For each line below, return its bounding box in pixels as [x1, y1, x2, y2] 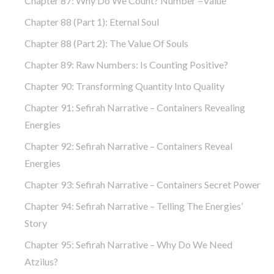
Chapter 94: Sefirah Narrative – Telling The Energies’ [24, 199, 243, 212]
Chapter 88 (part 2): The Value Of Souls [24, 37, 188, 49]
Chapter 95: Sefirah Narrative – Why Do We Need [24, 238, 232, 250]
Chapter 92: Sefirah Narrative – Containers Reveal [24, 139, 232, 152]
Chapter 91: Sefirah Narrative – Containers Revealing [24, 101, 245, 113]
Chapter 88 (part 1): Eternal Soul [24, 15, 159, 28]
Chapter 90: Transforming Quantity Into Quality [24, 80, 224, 92]
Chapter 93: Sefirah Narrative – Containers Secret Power [24, 178, 261, 190]
